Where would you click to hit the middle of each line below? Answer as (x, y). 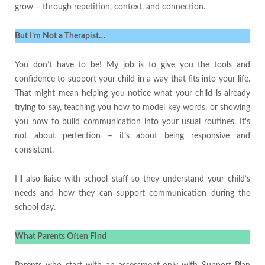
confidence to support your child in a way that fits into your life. (132, 80)
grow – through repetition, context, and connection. (110, 7)
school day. (35, 208)
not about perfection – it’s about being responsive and (132, 136)
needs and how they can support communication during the (132, 194)
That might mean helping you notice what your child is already (132, 94)
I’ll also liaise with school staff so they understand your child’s (132, 180)
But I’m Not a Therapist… (60, 36)
